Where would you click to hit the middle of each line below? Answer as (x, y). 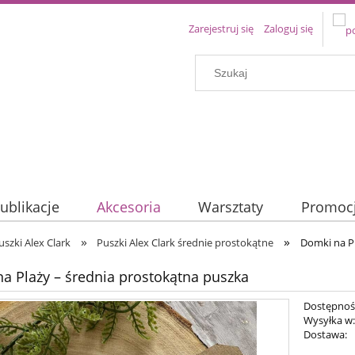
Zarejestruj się (221, 29)
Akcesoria (128, 207)
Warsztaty (231, 207)
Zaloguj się (288, 29)
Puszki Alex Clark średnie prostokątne (185, 242)
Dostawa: (326, 335)
